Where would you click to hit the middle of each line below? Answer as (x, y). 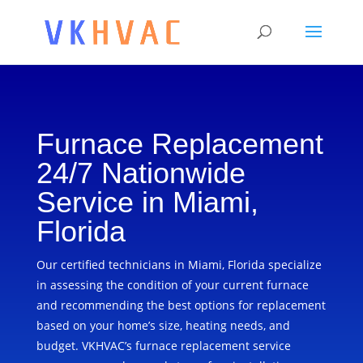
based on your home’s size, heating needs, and (163, 325)
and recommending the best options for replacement (181, 305)
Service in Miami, (147, 202)
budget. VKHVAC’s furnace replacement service (163, 346)
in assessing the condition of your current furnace (172, 285)
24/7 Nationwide (141, 173)
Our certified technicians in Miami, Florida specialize (179, 265)
